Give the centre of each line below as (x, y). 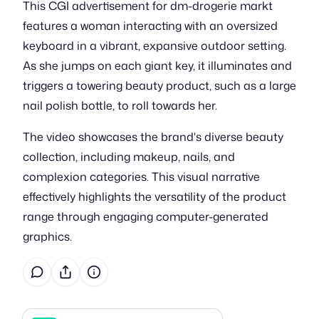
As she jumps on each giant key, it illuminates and (157, 66)
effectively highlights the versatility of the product (155, 197)
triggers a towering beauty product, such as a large (159, 85)
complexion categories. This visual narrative (141, 177)
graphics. (47, 236)
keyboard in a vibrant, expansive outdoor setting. (155, 46)
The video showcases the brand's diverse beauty (153, 137)
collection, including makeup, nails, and (129, 157)
